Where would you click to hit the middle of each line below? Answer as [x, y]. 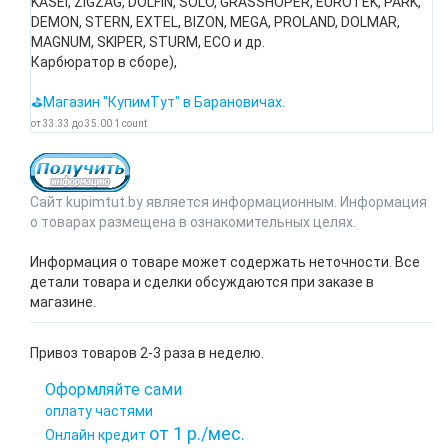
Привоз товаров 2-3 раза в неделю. [147, 353]
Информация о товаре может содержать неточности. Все [225, 262]
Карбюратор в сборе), [104, 62]
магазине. [63, 302]
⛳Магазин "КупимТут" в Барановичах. [158, 102]
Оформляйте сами [113, 389]
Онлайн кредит [97, 435]
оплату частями [99, 411]
